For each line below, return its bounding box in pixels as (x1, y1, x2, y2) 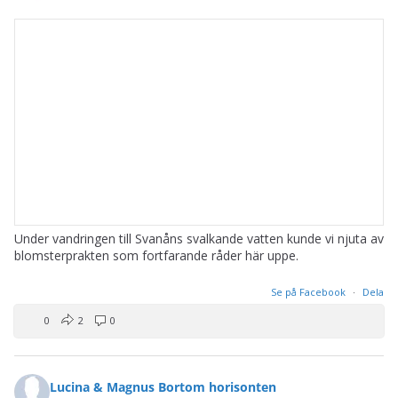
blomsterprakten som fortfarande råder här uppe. (14, 247, 298, 265)
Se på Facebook (271, 285, 348, 299)
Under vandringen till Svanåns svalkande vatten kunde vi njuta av (14, 230, 384, 248)
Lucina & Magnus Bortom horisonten (50, 378, 276, 395)
